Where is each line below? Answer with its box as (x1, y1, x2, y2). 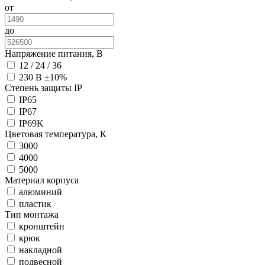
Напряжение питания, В (5, 49, 103, 59)
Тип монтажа (5, 209, 59, 220)
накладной (19, 245, 62, 256)
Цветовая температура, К (5, 129, 106, 140)
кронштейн (19, 221, 64, 232)
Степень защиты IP (5, 83, 82, 93)
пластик (19, 199, 51, 209)
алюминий (19, 187, 62, 198)
